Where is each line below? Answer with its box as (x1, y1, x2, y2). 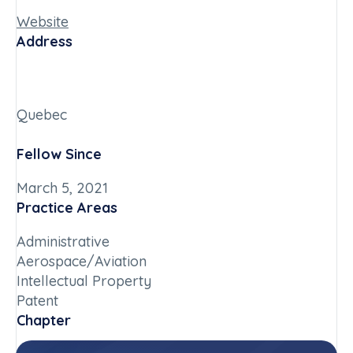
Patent (17, 292, 58, 310)
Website (17, 13, 69, 31)
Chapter (17, 311, 71, 329)
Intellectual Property (17, 272, 151, 290)
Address (17, 32, 72, 50)
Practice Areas (17, 199, 117, 217)
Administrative (17, 232, 110, 251)
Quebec (17, 106, 67, 124)
